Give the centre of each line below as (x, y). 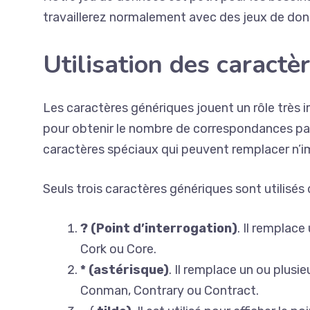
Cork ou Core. (118, 249)
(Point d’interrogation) (164, 228)
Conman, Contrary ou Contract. (170, 291)
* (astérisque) (125, 270)
